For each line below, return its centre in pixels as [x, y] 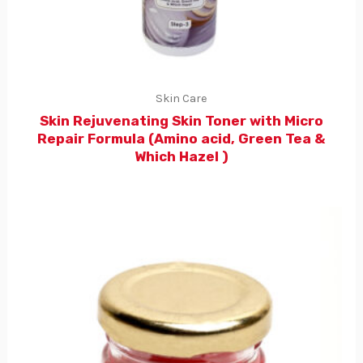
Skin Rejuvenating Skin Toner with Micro [181, 121]
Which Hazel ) [181, 157]
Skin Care [181, 99]
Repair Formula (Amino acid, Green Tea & [181, 139]
